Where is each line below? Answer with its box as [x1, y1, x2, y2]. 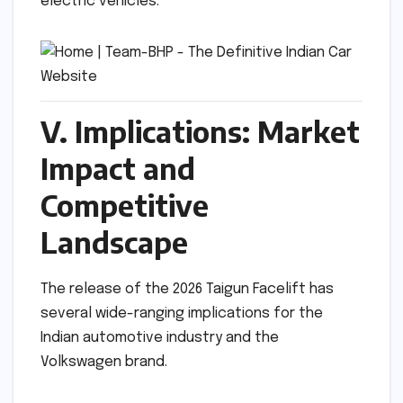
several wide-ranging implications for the [40, 305, 323, 321]
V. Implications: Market [40, 112, 360, 149]
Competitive [40, 186, 209, 223]
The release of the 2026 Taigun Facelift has [40, 281, 334, 297]
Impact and [40, 149, 195, 186]
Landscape [40, 223, 188, 260]
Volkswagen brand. [40, 354, 167, 370]
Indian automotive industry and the [40, 329, 279, 345]
